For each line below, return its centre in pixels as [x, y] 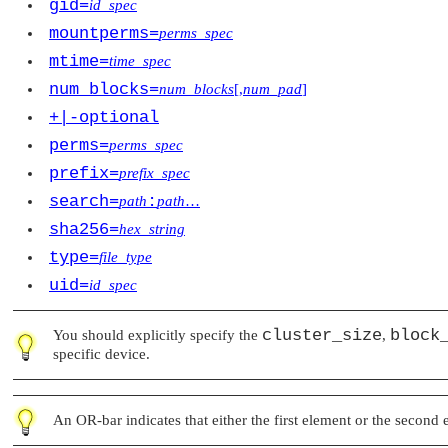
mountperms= [104, 33]
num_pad [272, 88]
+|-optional [104, 117]
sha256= [84, 229]
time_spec [140, 60]
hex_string [152, 228]
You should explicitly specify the [157, 334]
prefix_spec [154, 172]
